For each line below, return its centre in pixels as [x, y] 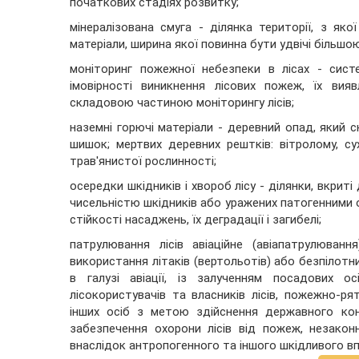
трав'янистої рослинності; [143, 161]
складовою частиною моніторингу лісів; [182, 103]
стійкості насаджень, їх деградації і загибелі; [196, 220]
